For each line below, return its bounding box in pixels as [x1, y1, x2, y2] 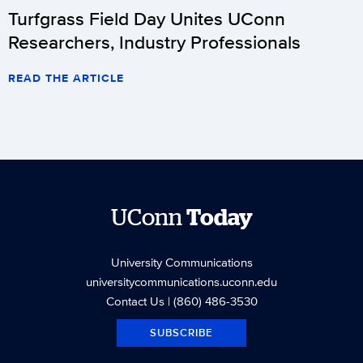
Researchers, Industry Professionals [8, 28, 301, 56]
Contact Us [105, 292, 164, 310]
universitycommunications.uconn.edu [86, 272, 277, 290]
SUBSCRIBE [150, 324, 213, 340]
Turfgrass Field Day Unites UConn [8, 5, 285, 32]
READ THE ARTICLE [8, 69, 124, 86]
